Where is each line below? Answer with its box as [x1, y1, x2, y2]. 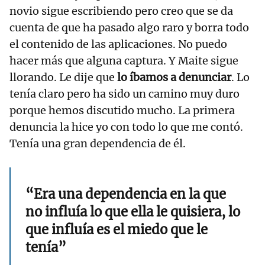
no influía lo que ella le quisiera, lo [25, 203, 240, 221]
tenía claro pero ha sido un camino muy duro [9, 87, 240, 101]
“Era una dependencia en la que [25, 186, 226, 203]
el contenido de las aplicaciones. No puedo [9, 37, 227, 51]
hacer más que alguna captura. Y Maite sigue [9, 54, 238, 68]
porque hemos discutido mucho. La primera [9, 104, 235, 118]
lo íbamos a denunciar [115, 70, 231, 85]
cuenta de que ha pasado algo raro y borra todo [9, 21, 249, 35]
